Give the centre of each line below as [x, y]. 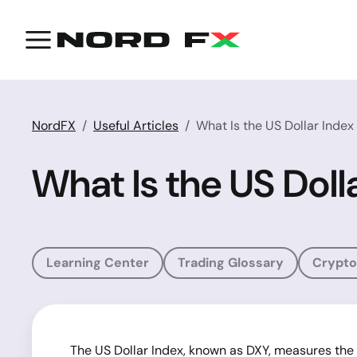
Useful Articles [136, 126]
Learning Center [98, 263]
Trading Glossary [231, 263]
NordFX [54, 126]
